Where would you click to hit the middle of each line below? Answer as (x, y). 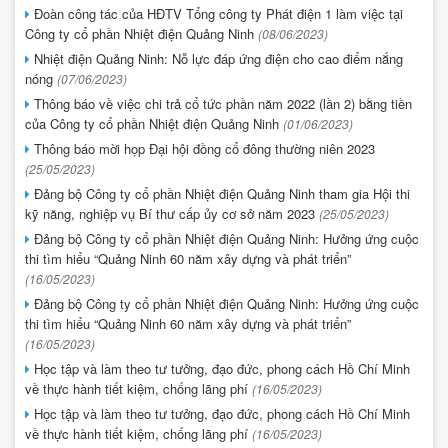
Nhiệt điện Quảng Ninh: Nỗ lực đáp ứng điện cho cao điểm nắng (216, 58)
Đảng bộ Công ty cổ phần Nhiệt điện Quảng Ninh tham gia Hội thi (220, 193)
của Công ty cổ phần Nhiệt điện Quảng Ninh (154, 123)
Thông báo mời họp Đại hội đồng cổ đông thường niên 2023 (202, 148)
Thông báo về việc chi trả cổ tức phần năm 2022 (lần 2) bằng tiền (221, 103)
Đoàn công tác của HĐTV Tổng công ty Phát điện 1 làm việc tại (216, 13)
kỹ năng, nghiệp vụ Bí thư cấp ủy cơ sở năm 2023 (172, 213)
